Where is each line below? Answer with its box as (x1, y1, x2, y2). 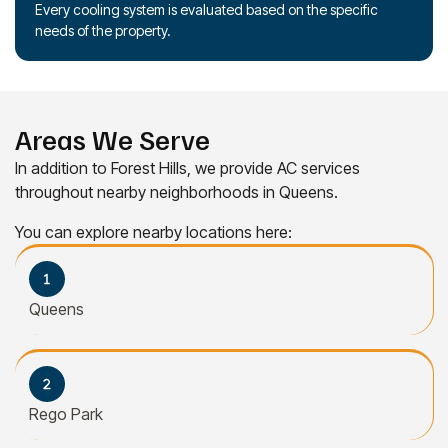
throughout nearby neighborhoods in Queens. (15, 181, 338, 202)
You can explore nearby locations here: (15, 221, 292, 242)
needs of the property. (35, 21, 171, 39)
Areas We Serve (15, 120, 210, 156)
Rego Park (29, 403, 103, 424)
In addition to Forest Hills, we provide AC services (15, 157, 360, 178)
